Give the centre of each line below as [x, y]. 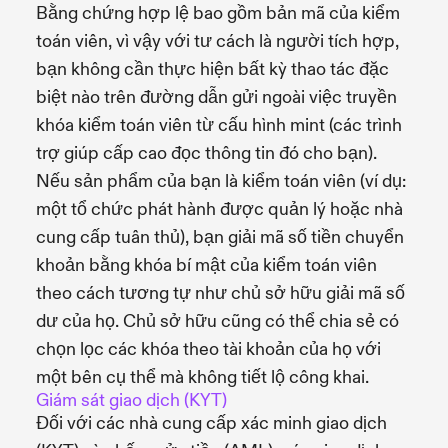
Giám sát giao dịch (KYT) [131, 400]
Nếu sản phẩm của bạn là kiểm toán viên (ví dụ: [221, 181]
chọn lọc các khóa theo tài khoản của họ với [208, 349]
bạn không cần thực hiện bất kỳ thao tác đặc [212, 69]
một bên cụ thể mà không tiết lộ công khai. [202, 377]
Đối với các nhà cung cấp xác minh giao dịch [211, 423]
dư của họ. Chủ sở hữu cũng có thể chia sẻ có [217, 321]
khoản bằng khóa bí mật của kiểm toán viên [206, 265]
